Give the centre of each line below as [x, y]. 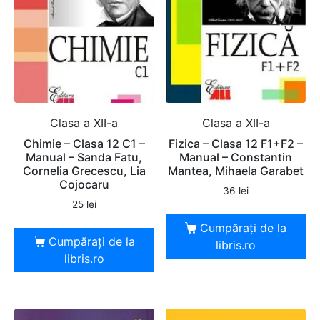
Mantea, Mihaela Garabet [236, 171]
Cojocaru [84, 185]
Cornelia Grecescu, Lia [84, 171]
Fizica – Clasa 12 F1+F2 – [236, 144]
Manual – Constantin [236, 157]
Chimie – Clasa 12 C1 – [84, 144]
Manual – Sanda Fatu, [84, 157]
